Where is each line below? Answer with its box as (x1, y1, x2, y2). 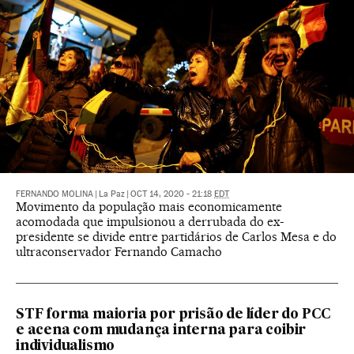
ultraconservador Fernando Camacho (16, 244, 222, 260)
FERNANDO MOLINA (16, 189, 93, 200)
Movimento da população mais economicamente (16, 199, 282, 215)
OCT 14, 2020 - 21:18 (130, 189, 214, 200)
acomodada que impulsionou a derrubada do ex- (16, 214, 284, 230)
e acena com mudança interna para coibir (16, 324, 307, 338)
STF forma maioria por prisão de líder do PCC (16, 308, 332, 322)
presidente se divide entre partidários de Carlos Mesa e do (16, 229, 337, 245)
